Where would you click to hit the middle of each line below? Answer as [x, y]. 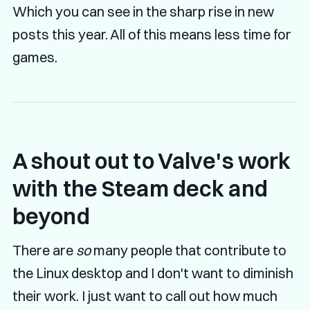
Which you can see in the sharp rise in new [143, 12]
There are [44, 250]
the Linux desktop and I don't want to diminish [153, 273]
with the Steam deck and [140, 189]
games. [35, 57]
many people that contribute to [188, 250]
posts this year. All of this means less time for [152, 35]
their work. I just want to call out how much [145, 296]
